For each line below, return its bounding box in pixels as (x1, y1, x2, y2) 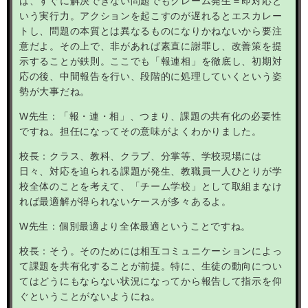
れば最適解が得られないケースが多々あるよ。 (19, 195, 232, 207)
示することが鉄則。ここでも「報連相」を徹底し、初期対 (19, 55, 283, 67)
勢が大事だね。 (19, 85, 90, 97)
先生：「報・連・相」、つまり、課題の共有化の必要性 (28, 110, 282, 122)
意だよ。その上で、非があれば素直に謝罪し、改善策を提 (19, 40, 283, 52)
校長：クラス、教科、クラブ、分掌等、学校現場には (19, 150, 262, 162)
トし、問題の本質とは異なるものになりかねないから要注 (19, 25, 283, 36)
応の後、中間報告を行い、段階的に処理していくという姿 (19, 70, 283, 82)
